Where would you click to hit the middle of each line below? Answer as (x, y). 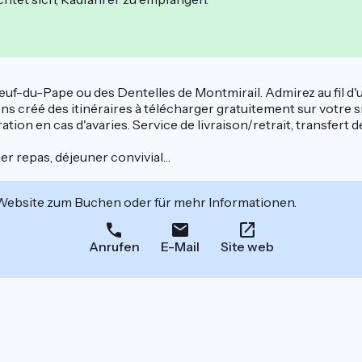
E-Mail (180, 247)
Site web (247, 247)
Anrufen (114, 247)
